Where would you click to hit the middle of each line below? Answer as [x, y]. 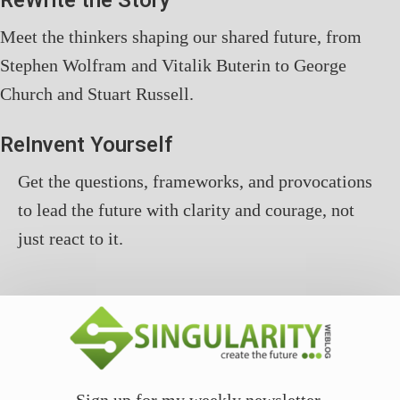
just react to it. [71, 238]
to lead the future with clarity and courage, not [186, 209]
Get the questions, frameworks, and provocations [195, 181]
